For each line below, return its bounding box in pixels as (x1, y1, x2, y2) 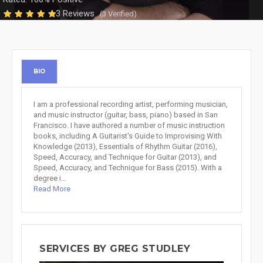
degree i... (33, 174, 66, 183)
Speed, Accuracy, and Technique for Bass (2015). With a (33, 163, 222, 172)
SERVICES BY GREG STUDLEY (39, 243, 190, 254)
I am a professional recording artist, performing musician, (33, 100, 228, 109)
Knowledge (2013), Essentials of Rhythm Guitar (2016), (33, 142, 217, 151)
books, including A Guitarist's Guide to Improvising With (33, 131, 222, 140)
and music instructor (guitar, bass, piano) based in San (33, 110, 218, 119)
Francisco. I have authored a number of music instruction (33, 121, 225, 130)
